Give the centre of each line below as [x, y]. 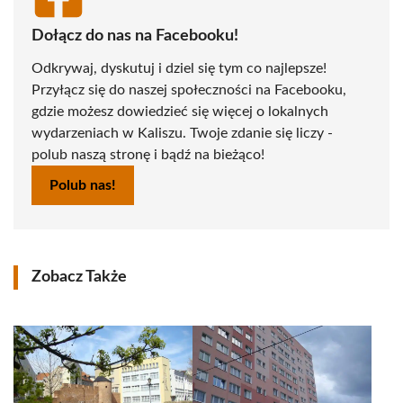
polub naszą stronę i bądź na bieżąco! [148, 155]
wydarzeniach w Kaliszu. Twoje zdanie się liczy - [182, 133]
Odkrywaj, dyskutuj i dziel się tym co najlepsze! [179, 68]
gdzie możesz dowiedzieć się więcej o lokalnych [180, 112]
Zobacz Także [79, 277]
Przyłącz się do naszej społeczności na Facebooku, [189, 90]
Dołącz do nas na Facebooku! [135, 36]
